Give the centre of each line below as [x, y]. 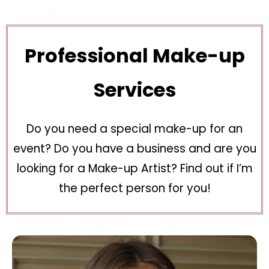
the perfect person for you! [134, 188]
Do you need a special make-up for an [134, 128]
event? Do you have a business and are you [134, 148]
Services [134, 89]
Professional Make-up [134, 55]
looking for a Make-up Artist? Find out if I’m [134, 168]
